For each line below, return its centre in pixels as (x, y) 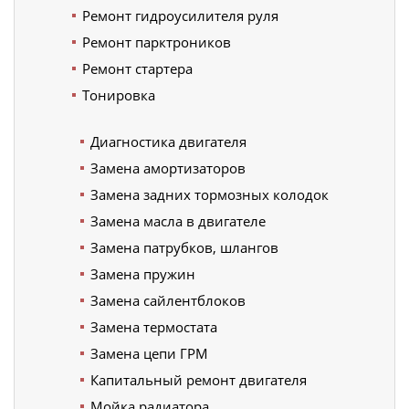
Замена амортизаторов (168, 168)
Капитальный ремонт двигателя (199, 379)
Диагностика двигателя (168, 141)
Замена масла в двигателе (178, 220)
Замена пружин (143, 273)
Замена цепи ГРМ (149, 353)
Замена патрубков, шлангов (184, 247)
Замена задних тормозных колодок (210, 194)
